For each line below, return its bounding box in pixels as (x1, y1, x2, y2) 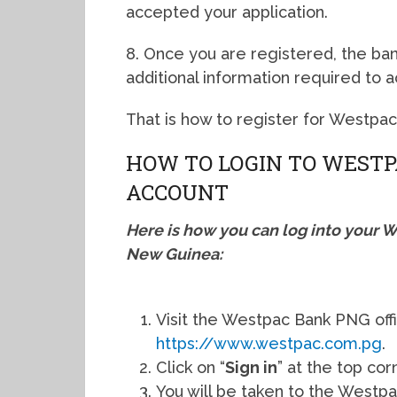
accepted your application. (126, 3, 328, 22)
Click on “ (156, 358, 226, 378)
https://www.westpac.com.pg (156, 334, 383, 354)
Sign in (225, 358, 278, 378)
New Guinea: (126, 245, 222, 264)
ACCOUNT (126, 178, 229, 207)
